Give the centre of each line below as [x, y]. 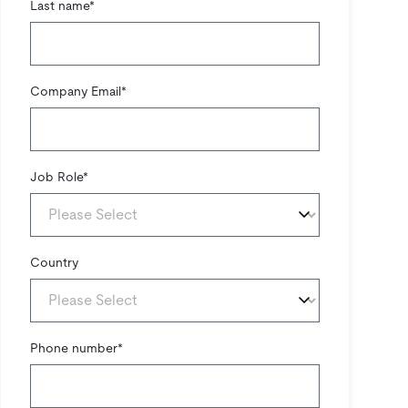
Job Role [56, 177]
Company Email [76, 91]
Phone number [74, 348]
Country [54, 262]
